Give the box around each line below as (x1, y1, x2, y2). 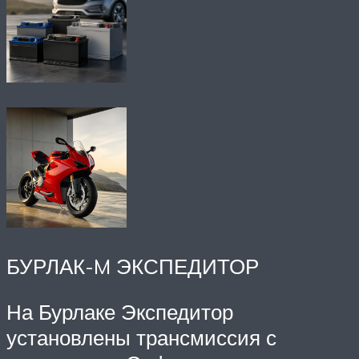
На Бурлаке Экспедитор (6, 299, 233, 325)
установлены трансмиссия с (6, 325, 276, 351)
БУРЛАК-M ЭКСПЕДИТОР (6, 252, 259, 279)
